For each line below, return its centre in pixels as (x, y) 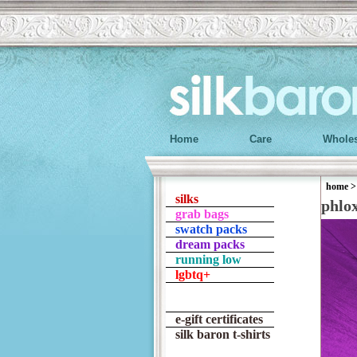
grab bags (202, 214)
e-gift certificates (219, 319)
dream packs (210, 244)
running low (208, 259)
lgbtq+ (193, 275)
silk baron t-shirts (223, 334)
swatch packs (211, 229)
